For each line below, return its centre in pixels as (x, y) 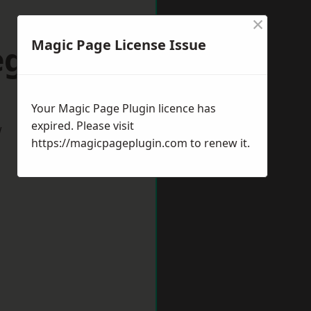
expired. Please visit (83, 126)
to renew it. (219, 143)
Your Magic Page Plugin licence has (124, 108)
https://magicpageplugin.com (109, 143)
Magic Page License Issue (119, 45)
